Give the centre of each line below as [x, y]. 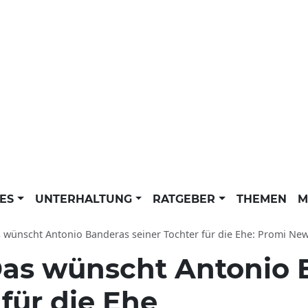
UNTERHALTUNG [85, 199]
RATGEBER [186, 199]
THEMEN [261, 199]
